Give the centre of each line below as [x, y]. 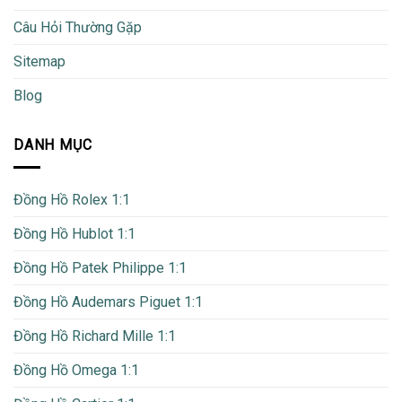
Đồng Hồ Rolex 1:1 [72, 199]
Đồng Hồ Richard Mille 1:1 [95, 336]
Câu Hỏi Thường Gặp [78, 28]
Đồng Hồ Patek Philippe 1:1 [100, 267]
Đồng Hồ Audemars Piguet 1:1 [108, 301]
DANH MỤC [53, 145]
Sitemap [39, 62]
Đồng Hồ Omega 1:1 [76, 370]
